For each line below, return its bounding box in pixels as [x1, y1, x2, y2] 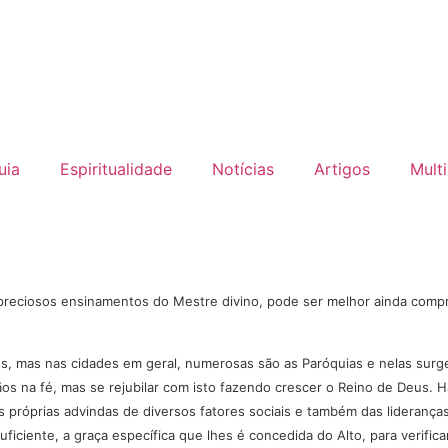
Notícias [212, 159, 274, 179]
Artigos [314, 159, 370, 179]
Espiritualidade [60, 159, 172, 179]
